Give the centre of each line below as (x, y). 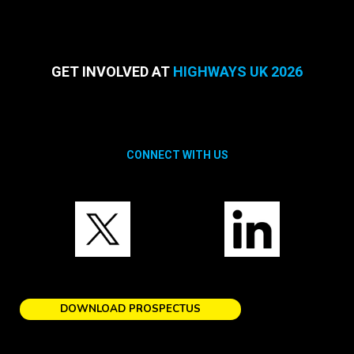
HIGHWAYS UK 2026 (238, 72)
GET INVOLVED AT (112, 72)
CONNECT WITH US (177, 155)
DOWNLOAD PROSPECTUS (130, 309)
